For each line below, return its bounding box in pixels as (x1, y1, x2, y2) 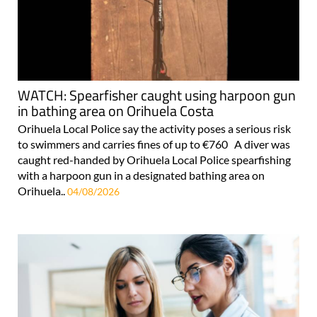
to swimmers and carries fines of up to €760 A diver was (18, 137, 290, 151)
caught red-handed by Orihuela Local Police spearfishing (18, 153, 291, 167)
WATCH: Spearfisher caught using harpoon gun (18, 84, 296, 107)
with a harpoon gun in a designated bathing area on (18, 168, 265, 183)
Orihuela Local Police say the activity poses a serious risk (18, 122, 291, 136)
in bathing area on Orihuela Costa (18, 100, 214, 122)
